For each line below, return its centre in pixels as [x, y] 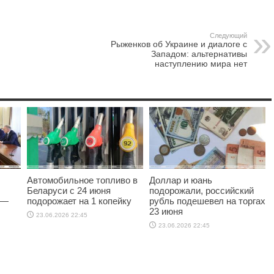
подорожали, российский [202, 191]
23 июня [166, 212]
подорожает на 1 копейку [79, 201]
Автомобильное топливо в [82, 180]
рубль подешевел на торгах [207, 201]
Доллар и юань [181, 180]
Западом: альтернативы [199, 54]
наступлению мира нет [201, 64]
